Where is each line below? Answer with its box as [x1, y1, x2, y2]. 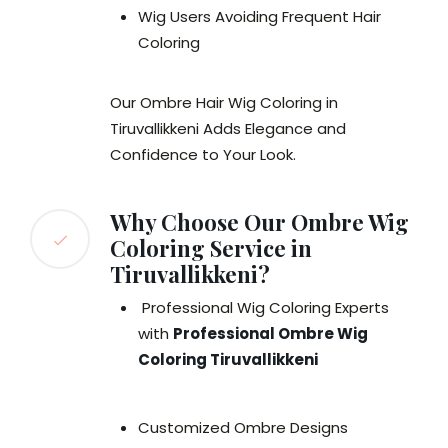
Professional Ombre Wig [173, 323, 368, 345]
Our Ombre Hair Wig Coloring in [110, 92, 338, 114]
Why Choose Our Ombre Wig [110, 207, 409, 238]
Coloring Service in [110, 233, 312, 264]
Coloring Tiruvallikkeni [138, 349, 318, 371]
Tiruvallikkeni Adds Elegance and [110, 118, 346, 140]
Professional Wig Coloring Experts [138, 297, 389, 319]
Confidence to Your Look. [110, 144, 296, 166]
